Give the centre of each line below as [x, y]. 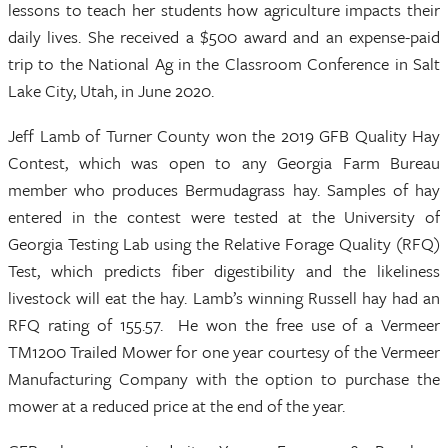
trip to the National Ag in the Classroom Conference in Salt [224, 63]
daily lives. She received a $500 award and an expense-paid [224, 36]
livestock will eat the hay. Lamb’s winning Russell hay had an [224, 297]
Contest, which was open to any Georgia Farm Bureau [224, 162]
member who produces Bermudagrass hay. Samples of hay [224, 189]
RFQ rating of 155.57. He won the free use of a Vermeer [224, 324]
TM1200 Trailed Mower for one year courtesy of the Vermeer [224, 351]
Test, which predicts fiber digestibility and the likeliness [224, 270]
